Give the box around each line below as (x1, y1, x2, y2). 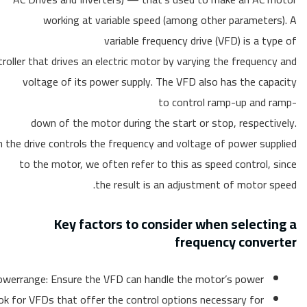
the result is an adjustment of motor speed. (95, 174, 297, 195)
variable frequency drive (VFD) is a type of (104, 30, 297, 51)
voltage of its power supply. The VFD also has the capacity (23, 71, 297, 92)
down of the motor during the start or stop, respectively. (31, 112, 297, 133)
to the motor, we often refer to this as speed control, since (19, 153, 297, 174)
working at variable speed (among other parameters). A (43, 10, 297, 30)
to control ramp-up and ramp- (158, 92, 297, 112)
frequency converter (175, 229, 297, 254)
